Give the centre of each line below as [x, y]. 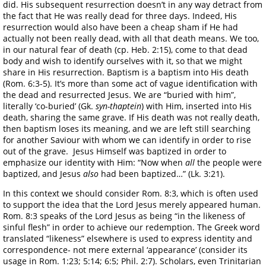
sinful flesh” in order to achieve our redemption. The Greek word [132, 227]
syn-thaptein [118, 106]
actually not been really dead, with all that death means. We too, [131, 38]
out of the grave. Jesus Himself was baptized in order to [115, 151]
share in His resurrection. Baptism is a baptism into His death [126, 72]
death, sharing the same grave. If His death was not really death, [131, 117]
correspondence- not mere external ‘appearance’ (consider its [125, 249]
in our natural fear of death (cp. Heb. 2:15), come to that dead [125, 49]
